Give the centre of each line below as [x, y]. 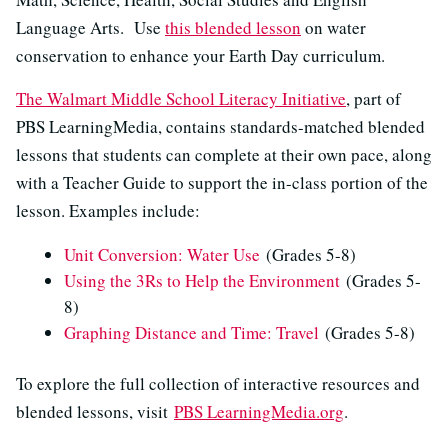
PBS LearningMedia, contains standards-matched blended [220, 126]
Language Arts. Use [90, 27]
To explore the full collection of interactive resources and [218, 383]
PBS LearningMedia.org [259, 411]
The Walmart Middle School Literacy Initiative [181, 98]
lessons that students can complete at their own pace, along [224, 154]
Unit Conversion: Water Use [162, 254]
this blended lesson [233, 27]
